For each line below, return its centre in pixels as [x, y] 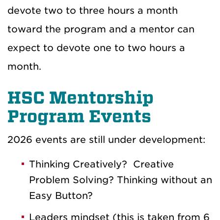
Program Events [79, 117]
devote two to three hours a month [93, 11]
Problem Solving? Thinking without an [121, 180]
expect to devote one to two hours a [96, 48]
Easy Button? [61, 196]
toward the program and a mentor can [101, 29]
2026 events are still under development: [106, 140]
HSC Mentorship [81, 98]
